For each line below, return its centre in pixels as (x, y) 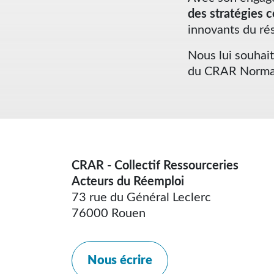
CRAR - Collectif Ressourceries (155, 165)
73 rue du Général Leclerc (141, 197)
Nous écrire (120, 260)
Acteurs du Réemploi (128, 181)
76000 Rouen (109, 213)
